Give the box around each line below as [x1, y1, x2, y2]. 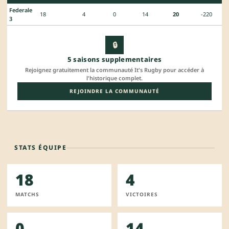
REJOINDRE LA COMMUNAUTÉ [70, 87, 159, 95]
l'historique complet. [86, 74, 143, 82]
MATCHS [15, 191, 39, 198]
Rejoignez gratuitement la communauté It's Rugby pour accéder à [25, 66, 204, 74]
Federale [9, 6, 32, 14]
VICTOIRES [126, 191, 158, 198]
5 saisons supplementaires [67, 55, 162, 64]
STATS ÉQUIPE [14, 143, 66, 152]
